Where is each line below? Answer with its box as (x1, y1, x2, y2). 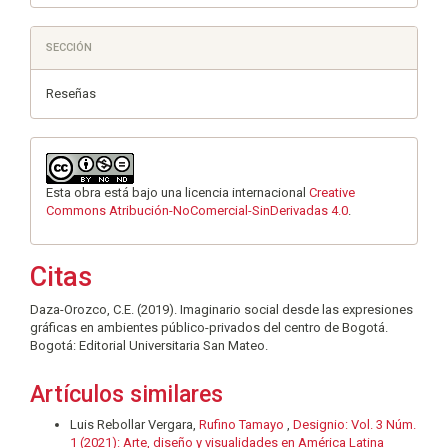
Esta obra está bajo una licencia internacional (46, 185, 309, 201)
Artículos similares (30, 381, 223, 409)
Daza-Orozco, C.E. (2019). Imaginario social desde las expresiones (30, 302, 413, 318)
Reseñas (46, 86, 96, 102)
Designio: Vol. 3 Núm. (293, 417, 416, 433)
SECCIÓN (46, 41, 92, 55)
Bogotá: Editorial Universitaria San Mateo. (30, 338, 268, 354)
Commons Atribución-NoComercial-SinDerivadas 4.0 (46, 203, 348, 219)
